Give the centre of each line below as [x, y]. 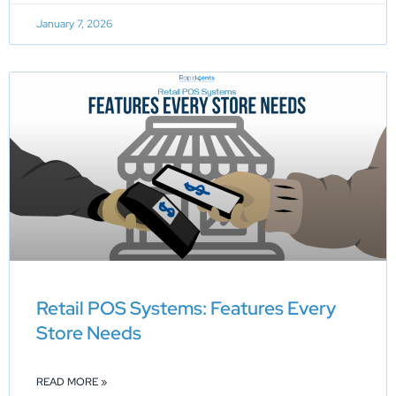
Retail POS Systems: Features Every [186, 308]
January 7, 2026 [74, 23]
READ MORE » [72, 381]
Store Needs [89, 332]
